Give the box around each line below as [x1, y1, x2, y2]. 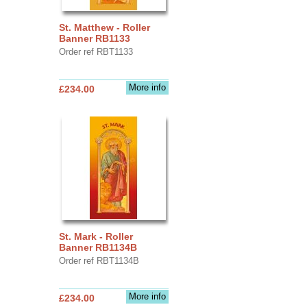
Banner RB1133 [58, 32, 130, 44]
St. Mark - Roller [58, 230, 133, 242]
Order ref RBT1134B [58, 255, 139, 266]
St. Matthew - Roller [58, 21, 150, 33]
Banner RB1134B [58, 241, 137, 253]
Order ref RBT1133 [58, 46, 133, 57]
